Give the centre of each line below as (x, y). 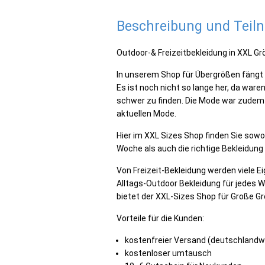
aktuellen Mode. (146, 114)
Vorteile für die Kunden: (160, 218)
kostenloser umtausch (168, 253)
